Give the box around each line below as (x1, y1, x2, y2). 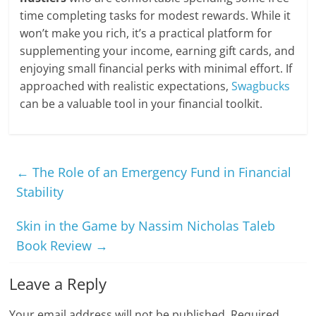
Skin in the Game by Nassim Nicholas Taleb (16, 217, 276, 235)
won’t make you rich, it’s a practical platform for (20, 25, 273, 42)
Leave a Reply (9, 273, 107, 295)
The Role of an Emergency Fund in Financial (29, 164, 292, 181)
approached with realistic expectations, (20, 78, 232, 95)
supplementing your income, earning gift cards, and (20, 43, 296, 59)
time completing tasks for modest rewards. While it (20, 8, 291, 24)
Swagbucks (231, 78, 291, 95)
